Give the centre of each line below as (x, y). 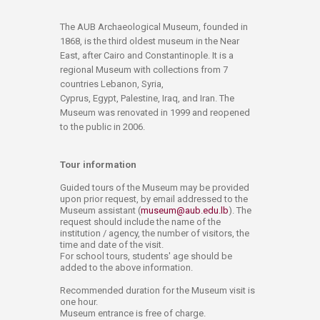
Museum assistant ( (100, 210)
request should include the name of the (140, 221)
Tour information (98, 164)
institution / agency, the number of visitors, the (155, 233)
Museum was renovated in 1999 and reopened (155, 112)
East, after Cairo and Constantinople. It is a (147, 55)
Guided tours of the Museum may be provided (155, 187)
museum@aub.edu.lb (185, 210)
